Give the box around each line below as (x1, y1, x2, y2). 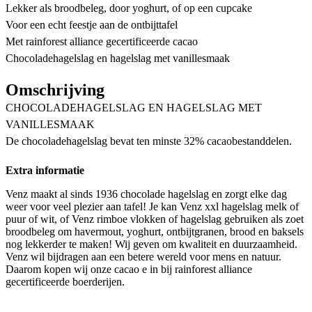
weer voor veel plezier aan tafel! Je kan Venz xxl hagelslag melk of (6, 201, 299, 213)
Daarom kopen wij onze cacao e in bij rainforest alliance (6, 263, 252, 276)
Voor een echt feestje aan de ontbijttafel (6, 18, 178, 31)
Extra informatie (6, 164, 84, 177)
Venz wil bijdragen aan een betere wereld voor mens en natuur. (6, 251, 281, 263)
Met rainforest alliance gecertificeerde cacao (6, 35, 198, 47)
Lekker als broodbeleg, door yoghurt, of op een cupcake (6, 1, 252, 14)
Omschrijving (6, 80, 104, 99)
